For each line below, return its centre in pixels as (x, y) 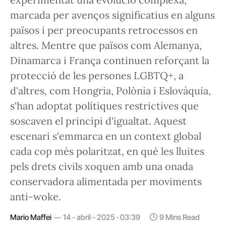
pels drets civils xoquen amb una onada (102, 166)
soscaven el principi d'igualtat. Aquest (98, 121)
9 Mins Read (180, 217)
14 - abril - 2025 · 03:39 (102, 217)
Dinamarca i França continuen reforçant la (110, 60)
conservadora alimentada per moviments (106, 181)
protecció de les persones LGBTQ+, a (97, 75)
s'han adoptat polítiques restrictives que (104, 106)
